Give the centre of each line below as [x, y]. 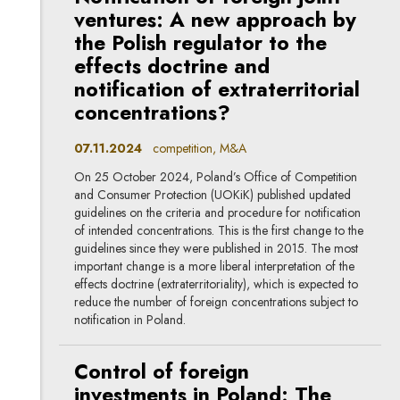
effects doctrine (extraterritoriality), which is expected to [217, 284]
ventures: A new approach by [216, 20]
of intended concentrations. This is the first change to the [219, 231]
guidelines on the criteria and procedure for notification [218, 213]
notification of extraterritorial [217, 89]
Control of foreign [162, 372]
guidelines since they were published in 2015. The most [217, 249]
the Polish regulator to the [201, 43]
